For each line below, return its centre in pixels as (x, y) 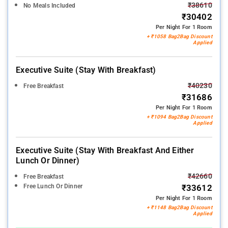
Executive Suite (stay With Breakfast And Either (105, 151)
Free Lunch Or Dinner (53, 187)
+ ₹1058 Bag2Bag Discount (179, 37)
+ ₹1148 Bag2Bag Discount (179, 208)
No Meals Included (50, 6)
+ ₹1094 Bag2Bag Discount (179, 117)
